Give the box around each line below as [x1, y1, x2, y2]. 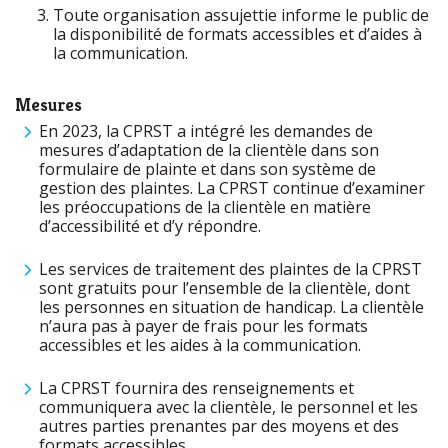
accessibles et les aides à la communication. [39, 334, 361, 356]
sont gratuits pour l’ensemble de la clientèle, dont [39, 277, 410, 299]
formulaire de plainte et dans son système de [39, 158, 376, 180]
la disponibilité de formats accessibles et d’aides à [53, 23, 422, 45]
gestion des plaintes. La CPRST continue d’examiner [39, 177, 425, 199]
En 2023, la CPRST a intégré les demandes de [39, 120, 373, 142]
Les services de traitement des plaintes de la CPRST [39, 258, 422, 280]
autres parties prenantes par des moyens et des [39, 415, 399, 437]
